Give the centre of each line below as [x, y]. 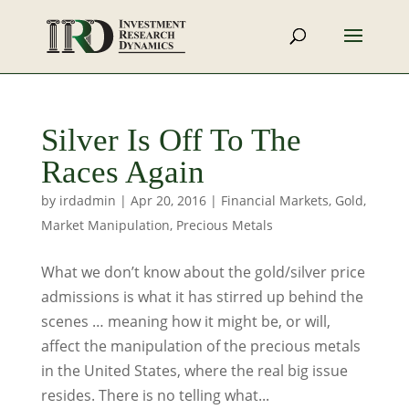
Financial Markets [274, 200]
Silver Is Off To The [171, 140]
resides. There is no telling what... [155, 395]
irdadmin [87, 200]
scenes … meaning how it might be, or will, [185, 321]
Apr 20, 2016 [168, 200]
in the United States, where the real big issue [194, 371]
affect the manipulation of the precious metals [200, 346]
